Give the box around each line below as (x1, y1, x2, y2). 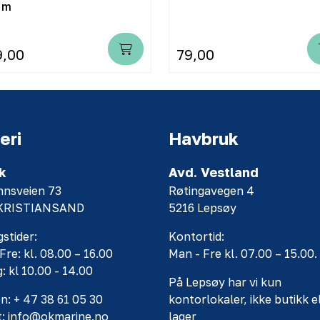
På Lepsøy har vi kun (169, 275, 281, 290)
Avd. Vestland (169, 164, 259, 181)
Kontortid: (169, 229, 224, 244)
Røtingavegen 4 (169, 184, 254, 199)
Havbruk (169, 128, 239, 149)
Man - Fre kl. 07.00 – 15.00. (169, 246, 317, 261)
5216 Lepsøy (169, 201, 236, 216)
